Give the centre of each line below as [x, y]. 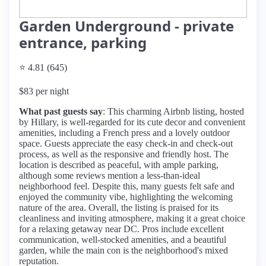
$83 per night [44, 91]
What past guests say [61, 111]
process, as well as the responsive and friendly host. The [124, 154]
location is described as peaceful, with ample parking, [119, 165]
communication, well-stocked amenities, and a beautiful [123, 240]
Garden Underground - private [126, 26]
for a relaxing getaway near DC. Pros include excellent [121, 229]
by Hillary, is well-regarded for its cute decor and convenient [132, 122]
